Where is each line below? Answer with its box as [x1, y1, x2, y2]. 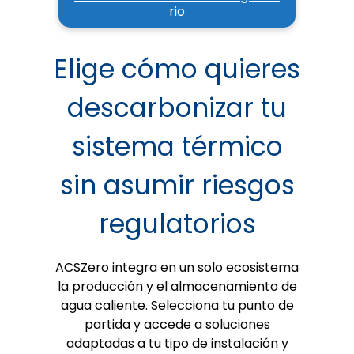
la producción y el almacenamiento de [57, 277, 297, 296]
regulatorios [98, 205, 256, 243]
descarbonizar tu [67, 88, 287, 126]
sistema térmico [71, 127, 283, 165]
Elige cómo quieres [54, 50, 300, 88]
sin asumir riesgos [59, 166, 295, 204]
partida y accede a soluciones [84, 315, 270, 334]
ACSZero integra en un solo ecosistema [55, 258, 299, 277]
